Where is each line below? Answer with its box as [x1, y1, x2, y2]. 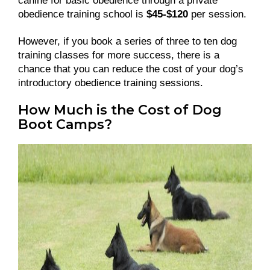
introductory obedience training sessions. [18, 77, 206, 89]
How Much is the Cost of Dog [18, 102, 222, 119]
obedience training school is [18, 8, 146, 20]
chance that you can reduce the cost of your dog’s [18, 63, 243, 75]
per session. [191, 8, 246, 20]
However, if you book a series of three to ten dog [18, 36, 237, 48]
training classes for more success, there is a [18, 49, 219, 61]
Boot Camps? [18, 116, 112, 133]
